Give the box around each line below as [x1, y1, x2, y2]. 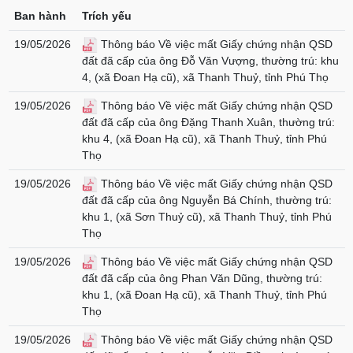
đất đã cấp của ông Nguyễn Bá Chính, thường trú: [81, 194, 332, 207]
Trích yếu [81, 9, 132, 22]
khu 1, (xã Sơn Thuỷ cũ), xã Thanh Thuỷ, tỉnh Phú [81, 210, 332, 224]
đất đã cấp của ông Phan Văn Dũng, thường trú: [81, 272, 322, 285]
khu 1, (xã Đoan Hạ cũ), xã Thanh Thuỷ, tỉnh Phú [81, 288, 327, 302]
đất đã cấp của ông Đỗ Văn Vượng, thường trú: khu [81, 54, 339, 68]
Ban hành [13, 9, 66, 22]
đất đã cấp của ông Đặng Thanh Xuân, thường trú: [81, 116, 335, 129]
